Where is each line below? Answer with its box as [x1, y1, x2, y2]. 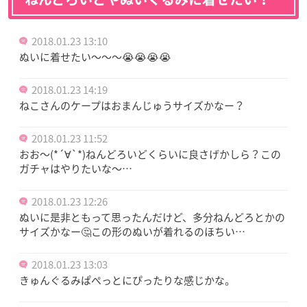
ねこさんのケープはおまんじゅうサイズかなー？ [19, 97, 245, 113]
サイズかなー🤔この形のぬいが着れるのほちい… [19, 223, 245, 239]
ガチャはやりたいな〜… [19, 160, 132, 176]
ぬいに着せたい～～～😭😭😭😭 [19, 49, 171, 64]
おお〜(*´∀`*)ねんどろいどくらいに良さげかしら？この [19, 146, 281, 162]
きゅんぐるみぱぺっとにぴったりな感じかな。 [19, 272, 235, 288]
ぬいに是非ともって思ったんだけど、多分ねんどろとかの [19, 209, 285, 225]
